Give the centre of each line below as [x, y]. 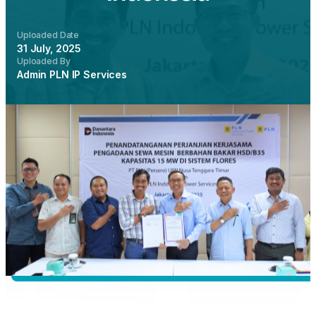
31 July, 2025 [49, 48]
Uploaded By [44, 61]
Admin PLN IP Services [72, 74]
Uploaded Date [48, 35]
